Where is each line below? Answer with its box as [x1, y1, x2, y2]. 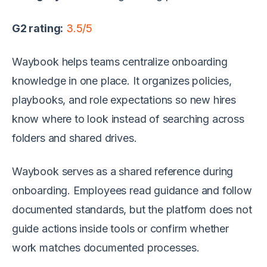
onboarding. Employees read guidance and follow [12, 184, 252, 197]
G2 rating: [12, 21, 64, 35]
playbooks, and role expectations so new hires [12, 93, 236, 106]
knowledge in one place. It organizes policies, [12, 74, 232, 87]
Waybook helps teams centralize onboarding [12, 55, 228, 68]
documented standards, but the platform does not [12, 203, 252, 216]
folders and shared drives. [12, 131, 137, 144]
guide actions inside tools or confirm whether [12, 222, 229, 235]
